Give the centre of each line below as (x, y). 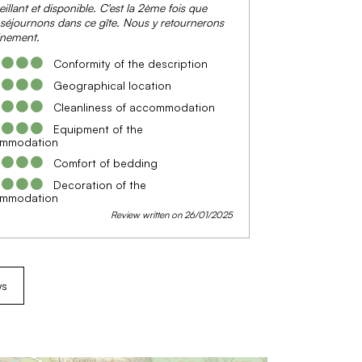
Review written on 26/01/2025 (172, 214)
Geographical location (112, 85)
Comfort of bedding (105, 162)
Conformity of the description (130, 63)
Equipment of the (98, 128)
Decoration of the (99, 184)
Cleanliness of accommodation (134, 107)
